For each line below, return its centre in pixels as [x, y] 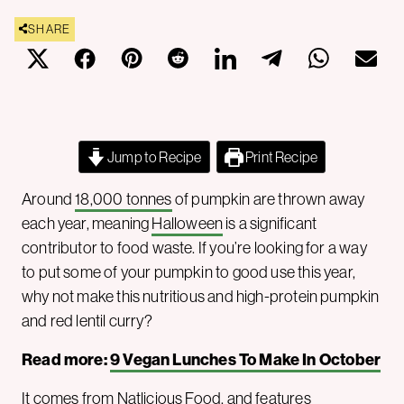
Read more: [66, 359]
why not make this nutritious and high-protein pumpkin [201, 296]
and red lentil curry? [87, 320]
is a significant [270, 223]
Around [49, 198]
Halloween [188, 223]
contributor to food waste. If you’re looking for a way [194, 247]
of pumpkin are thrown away [268, 198]
